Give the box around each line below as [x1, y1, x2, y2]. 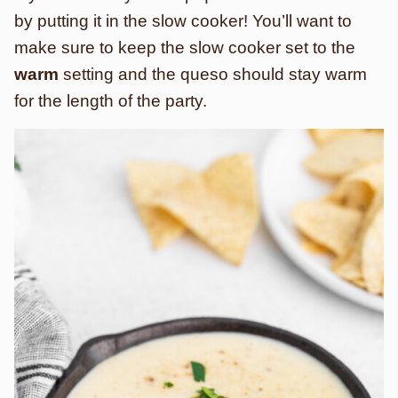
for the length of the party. [14, 92, 207, 110]
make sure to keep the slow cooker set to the [14, 38, 355, 57]
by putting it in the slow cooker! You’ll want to [14, 12, 352, 30]
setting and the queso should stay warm [59, 65, 367, 84]
